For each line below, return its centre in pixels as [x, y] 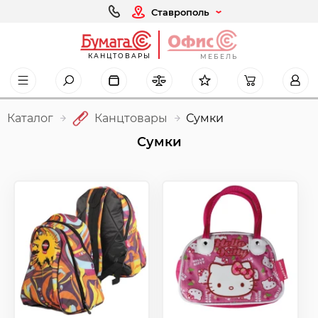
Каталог [30, 119]
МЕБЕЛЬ [219, 56]
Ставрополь [180, 12]
